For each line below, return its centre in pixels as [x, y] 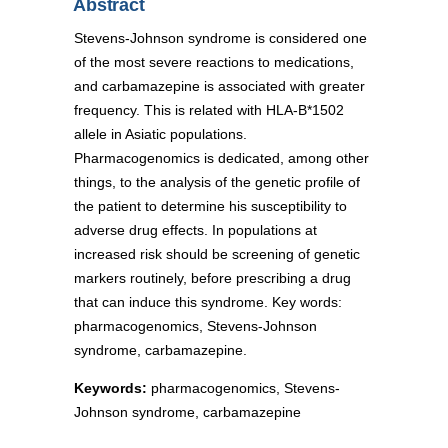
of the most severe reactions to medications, [214, 61]
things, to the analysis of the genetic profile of [217, 181]
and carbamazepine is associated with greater [219, 85]
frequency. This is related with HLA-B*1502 [209, 109]
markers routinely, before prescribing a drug [212, 277]
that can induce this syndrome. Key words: [208, 301]
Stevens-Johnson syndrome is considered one [220, 37]
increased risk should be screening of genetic [217, 253]
